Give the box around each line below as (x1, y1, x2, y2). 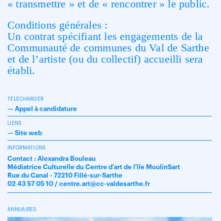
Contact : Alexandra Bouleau (7, 155, 96, 162)
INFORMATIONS (7, 146, 46, 150)
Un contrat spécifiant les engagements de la (7, 30, 203, 42)
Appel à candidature (15, 106, 77, 112)
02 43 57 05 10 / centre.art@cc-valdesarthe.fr (7, 181, 150, 187)
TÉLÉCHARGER (7, 97, 44, 102)
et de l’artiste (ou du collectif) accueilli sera (7, 53, 203, 65)
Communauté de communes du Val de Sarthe (7, 41, 209, 54)
